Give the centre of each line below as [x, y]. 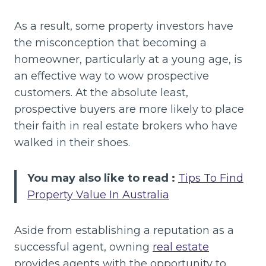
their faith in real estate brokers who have [126, 126]
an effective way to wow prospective [112, 76]
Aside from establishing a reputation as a [124, 230]
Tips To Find [211, 178]
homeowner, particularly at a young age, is [128, 59]
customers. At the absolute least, [101, 92]
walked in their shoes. [72, 142]
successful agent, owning [83, 247]
